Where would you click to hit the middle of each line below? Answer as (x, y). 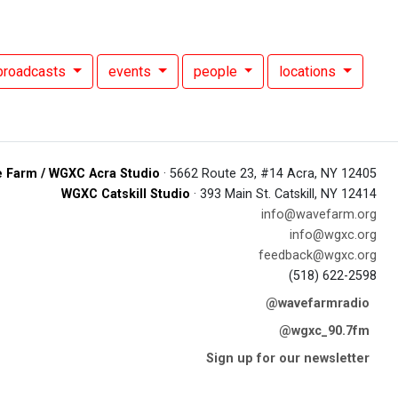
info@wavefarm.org (319, 215)
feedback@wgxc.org (318, 256)
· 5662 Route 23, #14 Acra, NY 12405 (268, 174)
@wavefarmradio (318, 304)
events (131, 72)
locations (310, 72)
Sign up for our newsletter (288, 359)
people (217, 72)
